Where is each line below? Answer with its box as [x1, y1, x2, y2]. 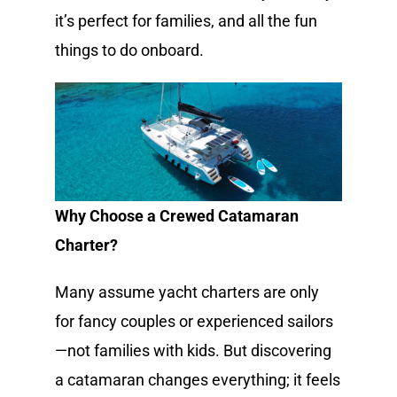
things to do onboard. [55, 40, 205, 59]
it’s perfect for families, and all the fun [55, 11, 318, 30]
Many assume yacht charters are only [55, 282, 320, 301]
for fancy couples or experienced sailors [55, 311, 334, 331]
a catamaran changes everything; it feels [55, 370, 341, 389]
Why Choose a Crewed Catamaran [55, 206, 300, 225]
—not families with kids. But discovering [55, 340, 332, 360]
